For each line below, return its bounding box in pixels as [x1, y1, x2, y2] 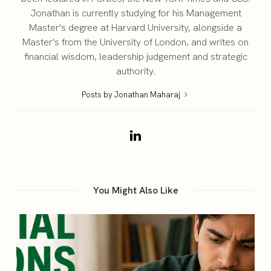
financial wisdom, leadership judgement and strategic [24, 50, 247, 63]
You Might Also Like [93, 184, 178, 197]
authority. [116, 65, 155, 77]
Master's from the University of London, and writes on [22, 36, 249, 48]
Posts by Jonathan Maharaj [81, 90, 182, 100]
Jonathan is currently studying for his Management [30, 7, 241, 19]
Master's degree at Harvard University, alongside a [29, 21, 242, 34]
